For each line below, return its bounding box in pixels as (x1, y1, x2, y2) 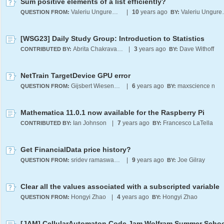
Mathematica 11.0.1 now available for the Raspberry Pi (20, 108, 204, 116)
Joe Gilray (177, 156, 205, 163)
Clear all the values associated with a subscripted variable (20, 182, 219, 190)
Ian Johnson (73, 119, 106, 126)
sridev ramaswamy (114, 156, 120, 163)
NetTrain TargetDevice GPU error (20, 71, 130, 79)
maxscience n (177, 82, 215, 89)
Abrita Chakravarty (117, 45, 123, 52)
